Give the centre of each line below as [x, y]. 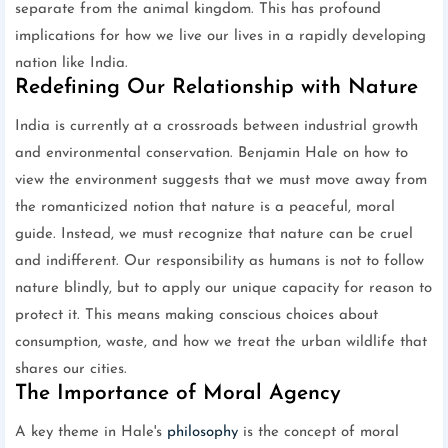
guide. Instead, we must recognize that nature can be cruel [214, 235]
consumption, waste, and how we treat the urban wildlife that [221, 343]
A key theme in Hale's [91, 433]
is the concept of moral [318, 433]
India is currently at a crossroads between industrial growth [216, 127]
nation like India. [71, 64]
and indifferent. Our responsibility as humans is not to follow [219, 262]
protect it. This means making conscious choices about [196, 316]
